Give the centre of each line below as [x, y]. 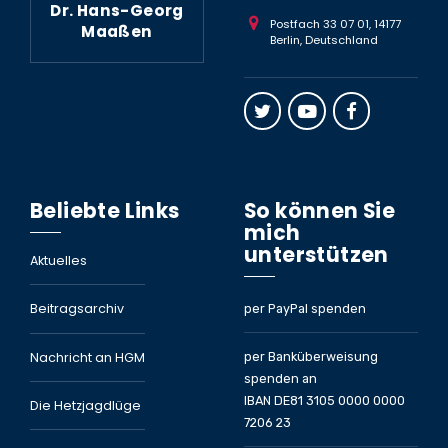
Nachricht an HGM [87, 357]
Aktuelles [58, 261]
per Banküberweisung [311, 356]
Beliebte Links [105, 210]
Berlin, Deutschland [323, 40]
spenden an [280, 378]
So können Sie [320, 210]
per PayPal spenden [305, 308]
